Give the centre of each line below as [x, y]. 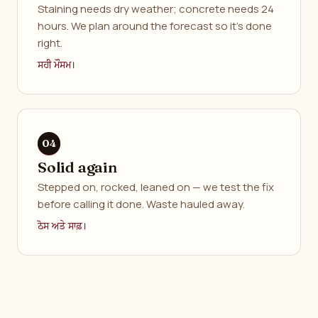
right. [50, 43]
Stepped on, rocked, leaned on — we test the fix [156, 187]
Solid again [77, 167]
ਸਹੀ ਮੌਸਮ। [57, 65]
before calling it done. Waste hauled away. [141, 204]
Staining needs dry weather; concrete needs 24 [156, 9]
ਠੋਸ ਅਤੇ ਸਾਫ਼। [62, 226]
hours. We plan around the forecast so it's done [155, 26]
